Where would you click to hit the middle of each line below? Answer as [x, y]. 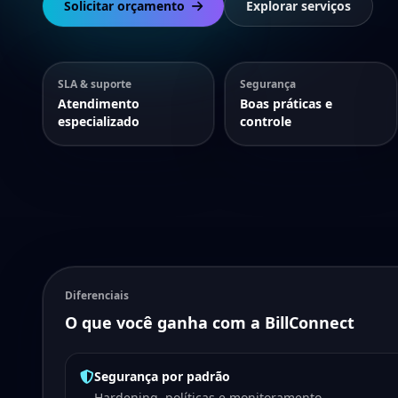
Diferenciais [97, 295]
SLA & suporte [95, 84]
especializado [99, 121]
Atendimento [99, 103]
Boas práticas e [287, 103]
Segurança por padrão [162, 376]
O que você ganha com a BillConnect [210, 322]
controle [266, 121]
